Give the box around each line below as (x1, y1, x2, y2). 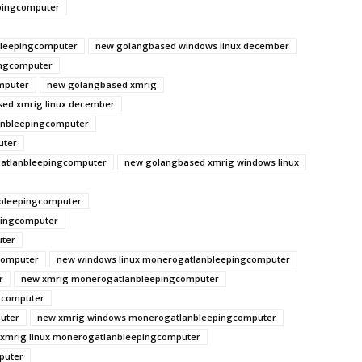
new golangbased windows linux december (95, 40, 289, 52)
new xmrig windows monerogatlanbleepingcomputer (37, 311, 276, 323)
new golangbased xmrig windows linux (124, 156, 299, 168)
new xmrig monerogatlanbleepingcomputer (21, 272, 219, 284)
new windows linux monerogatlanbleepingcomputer (57, 253, 290, 265)
